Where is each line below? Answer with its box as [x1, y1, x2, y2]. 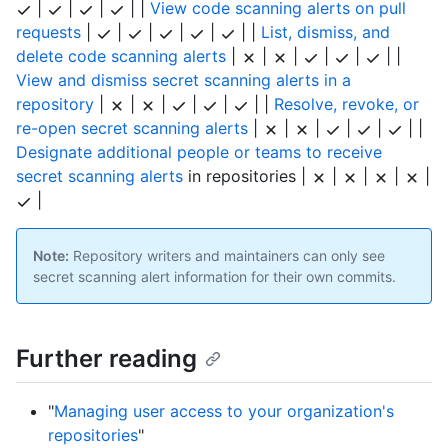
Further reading [16, 344, 197, 374]
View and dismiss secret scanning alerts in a [16, 70, 351, 91]
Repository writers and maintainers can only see [69, 247, 385, 265]
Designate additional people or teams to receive [16, 142, 382, 163]
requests [16, 22, 81, 43]
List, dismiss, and [261, 22, 390, 43]
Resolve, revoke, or [274, 94, 419, 115]
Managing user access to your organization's [54, 400, 394, 421]
